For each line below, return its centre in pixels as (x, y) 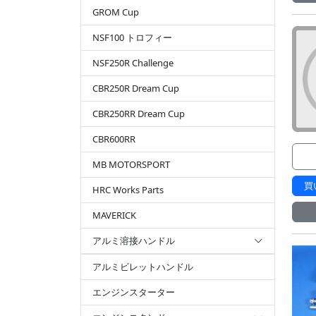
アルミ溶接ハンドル (134, 241)
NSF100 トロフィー (132, 37)
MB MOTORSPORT (131, 164)
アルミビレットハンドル (143, 267)
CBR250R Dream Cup (136, 88)
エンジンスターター (134, 292)
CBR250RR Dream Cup (139, 114)
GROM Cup (116, 12)
